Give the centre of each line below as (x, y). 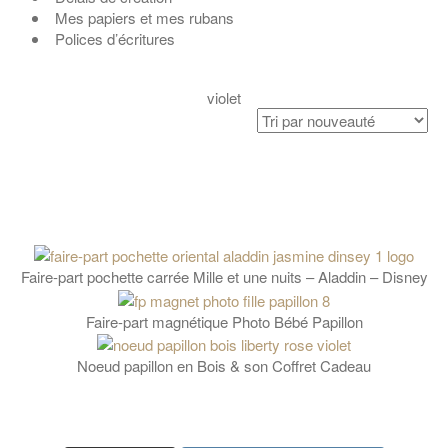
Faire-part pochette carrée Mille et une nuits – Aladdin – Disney (224, 277)
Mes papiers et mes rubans (144, 17)
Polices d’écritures (115, 38)
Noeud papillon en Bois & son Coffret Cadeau (224, 366)
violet (224, 97)
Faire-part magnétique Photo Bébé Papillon (224, 321)
